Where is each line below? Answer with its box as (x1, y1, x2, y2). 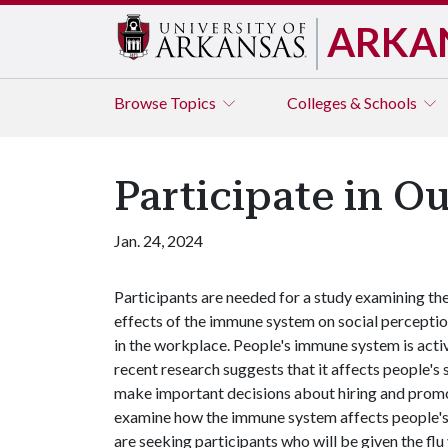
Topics (170, 93, 219, 112)
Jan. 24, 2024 (114, 231, 203, 250)
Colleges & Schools (287, 93, 420, 112)
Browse (114, 93, 170, 112)
